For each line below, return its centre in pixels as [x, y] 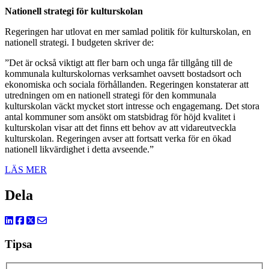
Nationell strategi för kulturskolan [74, 11]
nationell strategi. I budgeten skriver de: [79, 43]
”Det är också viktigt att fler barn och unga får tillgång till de [119, 63]
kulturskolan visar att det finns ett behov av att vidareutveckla [120, 128]
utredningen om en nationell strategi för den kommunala [110, 95]
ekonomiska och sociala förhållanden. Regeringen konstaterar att [127, 85]
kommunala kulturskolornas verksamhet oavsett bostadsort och [123, 74]
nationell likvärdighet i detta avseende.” [79, 150]
